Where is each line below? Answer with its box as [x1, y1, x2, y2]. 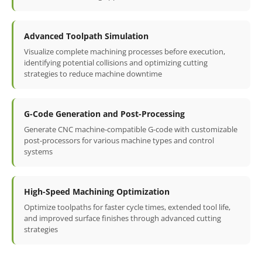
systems [24, 146, 53, 157]
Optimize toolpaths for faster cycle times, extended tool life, [24, 201, 230, 212]
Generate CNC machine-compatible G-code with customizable [24, 123, 237, 135]
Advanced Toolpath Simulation [24, 30, 149, 42]
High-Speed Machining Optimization [24, 185, 170, 197]
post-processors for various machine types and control [24, 135, 214, 146]
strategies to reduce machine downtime [24, 68, 162, 79]
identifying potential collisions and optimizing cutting [24, 57, 208, 68]
